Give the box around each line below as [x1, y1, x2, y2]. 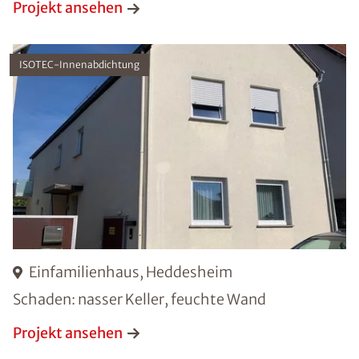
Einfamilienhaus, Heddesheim [29, 262, 232, 281]
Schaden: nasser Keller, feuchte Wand [13, 289, 266, 309]
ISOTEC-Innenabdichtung [19, 58, 139, 71]
